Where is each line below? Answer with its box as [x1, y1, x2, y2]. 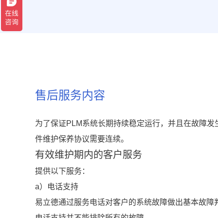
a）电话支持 [35, 182, 78, 191]
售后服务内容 [35, 89, 105, 102]
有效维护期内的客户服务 [35, 149, 142, 161]
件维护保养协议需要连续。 [35, 135, 128, 144]
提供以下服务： [35, 167, 90, 176]
